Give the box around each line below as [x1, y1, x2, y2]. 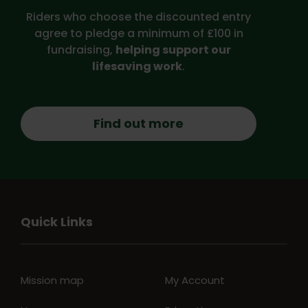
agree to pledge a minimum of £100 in [34, 25, 243, 41]
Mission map [21, 272, 84, 287]
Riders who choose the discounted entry [26, 8, 252, 25]
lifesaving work [92, 58, 183, 74]
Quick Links [21, 212, 93, 230]
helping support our [115, 41, 231, 58]
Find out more [93, 115, 184, 133]
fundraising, [46, 41, 115, 58]
